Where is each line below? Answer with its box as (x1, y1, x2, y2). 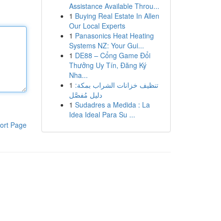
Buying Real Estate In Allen (74, 11, 159, 21)
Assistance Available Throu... (69, 1, 159, 11)
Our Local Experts (69, 21, 125, 31)
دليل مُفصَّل (69, 90, 102, 100)
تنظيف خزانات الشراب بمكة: (74, 80, 158, 90)
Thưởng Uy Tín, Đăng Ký (69, 60, 147, 70)
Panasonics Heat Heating (74, 31, 154, 40)
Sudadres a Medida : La (74, 100, 150, 110)
